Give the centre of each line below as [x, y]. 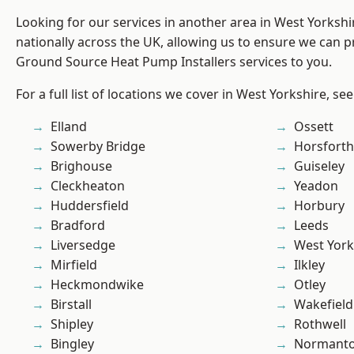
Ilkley [309, 265]
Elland [69, 127]
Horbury [319, 206]
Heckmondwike [97, 285]
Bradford [78, 226]
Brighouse [81, 166]
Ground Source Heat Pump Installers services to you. [174, 62]
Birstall [71, 305]
